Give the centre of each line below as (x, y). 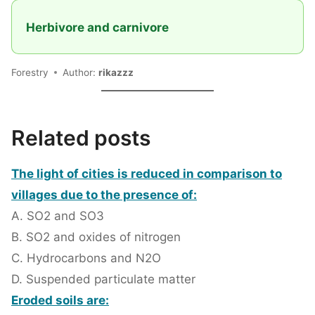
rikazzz (116, 72)
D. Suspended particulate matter (103, 279)
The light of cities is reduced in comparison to (147, 174)
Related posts (81, 138)
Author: (81, 72)
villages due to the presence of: (104, 195)
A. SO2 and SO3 (58, 216)
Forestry (30, 72)
